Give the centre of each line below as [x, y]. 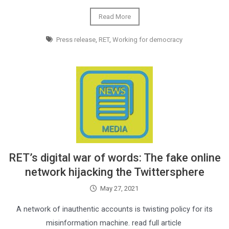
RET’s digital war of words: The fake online [114, 158]
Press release [76, 40]
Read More [114, 17]
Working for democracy [148, 40]
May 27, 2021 [120, 188]
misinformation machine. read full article [114, 223]
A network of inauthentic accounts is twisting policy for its [114, 209]
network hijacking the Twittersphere [114, 172]
